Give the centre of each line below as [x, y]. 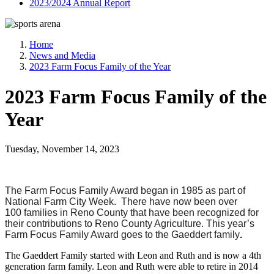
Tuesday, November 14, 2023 [62, 149]
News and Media [62, 56]
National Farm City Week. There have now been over [121, 202]
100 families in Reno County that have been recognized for [132, 213]
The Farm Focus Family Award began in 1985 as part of [125, 191]
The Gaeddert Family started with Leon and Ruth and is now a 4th [133, 256]
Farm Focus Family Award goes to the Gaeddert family [122, 235]
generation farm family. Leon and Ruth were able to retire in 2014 [131, 267]
